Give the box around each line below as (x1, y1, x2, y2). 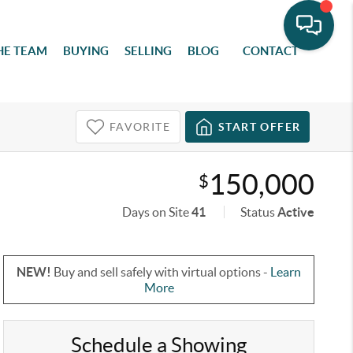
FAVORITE (109, 120, 170, 133)
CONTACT (243, 44, 299, 58)
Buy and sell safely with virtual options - (51, 265, 271, 279)
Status (240, 205, 278, 219)
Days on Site (122, 205, 192, 219)
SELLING (124, 44, 173, 58)
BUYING (63, 44, 110, 58)
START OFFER (217, 120, 301, 133)
